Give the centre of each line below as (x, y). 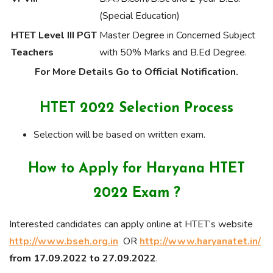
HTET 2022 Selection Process (136, 109)
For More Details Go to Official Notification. (136, 72)
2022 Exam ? (136, 194)
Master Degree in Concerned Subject (177, 36)
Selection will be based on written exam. (119, 135)
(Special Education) (140, 16)
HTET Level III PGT (54, 36)
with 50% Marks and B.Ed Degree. (173, 53)
